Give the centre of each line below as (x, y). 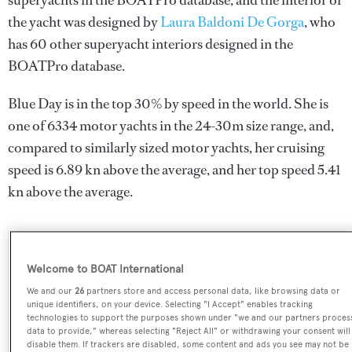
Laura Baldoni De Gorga (232, 22)
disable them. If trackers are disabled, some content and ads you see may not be (188, 345)
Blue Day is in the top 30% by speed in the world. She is (168, 104)
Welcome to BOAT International (106, 269)
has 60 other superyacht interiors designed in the (150, 44)
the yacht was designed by (84, 22)
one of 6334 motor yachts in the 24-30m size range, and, (171, 126)
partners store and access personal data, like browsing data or (213, 291)
